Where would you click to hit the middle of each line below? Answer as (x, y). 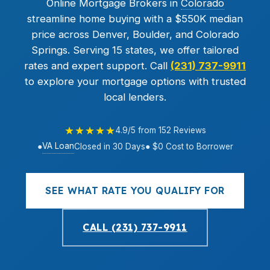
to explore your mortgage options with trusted (135, 81)
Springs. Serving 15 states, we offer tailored (135, 50)
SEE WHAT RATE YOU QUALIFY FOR (135, 190)
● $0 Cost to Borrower (189, 146)
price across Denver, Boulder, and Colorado (135, 34)
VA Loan (58, 146)
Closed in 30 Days (109, 146)
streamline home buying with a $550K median (135, 19)
